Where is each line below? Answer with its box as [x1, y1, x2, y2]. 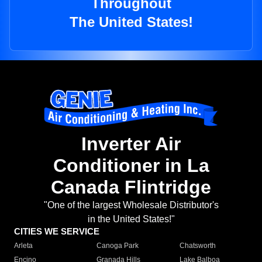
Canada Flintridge [51, 177, 211, 198]
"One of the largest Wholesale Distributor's [43, 200, 219, 211]
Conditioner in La [53, 155, 209, 177]
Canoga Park [96, 242, 139, 250]
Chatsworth [179, 242, 216, 250]
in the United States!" [87, 214, 175, 225]
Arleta [14, 242, 33, 250]
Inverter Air [81, 133, 181, 155]
